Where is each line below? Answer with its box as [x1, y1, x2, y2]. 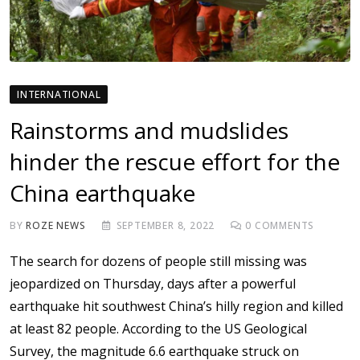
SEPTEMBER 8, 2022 [116, 219, 215, 233]
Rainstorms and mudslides [10, 115, 288, 146]
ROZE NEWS [26, 219, 86, 233]
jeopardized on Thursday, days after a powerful [10, 275, 296, 293]
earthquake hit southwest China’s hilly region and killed [10, 297, 343, 316]
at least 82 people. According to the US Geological [10, 320, 307, 338]
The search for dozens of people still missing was [10, 252, 307, 271]
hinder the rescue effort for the [10, 146, 340, 178]
